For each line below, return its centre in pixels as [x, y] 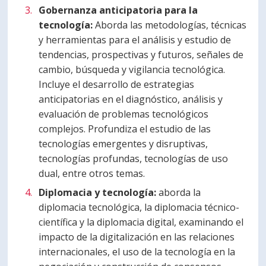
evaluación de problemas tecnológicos [124, 114]
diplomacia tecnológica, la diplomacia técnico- [139, 207]
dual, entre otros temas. [92, 173]
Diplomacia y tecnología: [99, 192]
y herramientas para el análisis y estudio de [135, 39]
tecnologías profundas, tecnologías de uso [134, 158]
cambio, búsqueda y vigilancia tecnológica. [132, 69]
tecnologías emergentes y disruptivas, [123, 143]
